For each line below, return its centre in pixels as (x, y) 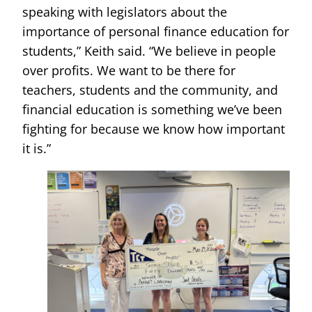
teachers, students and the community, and (150, 89)
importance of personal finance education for (156, 31)
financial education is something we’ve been (152, 109)
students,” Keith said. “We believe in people (149, 50)
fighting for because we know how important (154, 128)
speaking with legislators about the (125, 11)
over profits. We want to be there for (129, 70)
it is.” (37, 148)
